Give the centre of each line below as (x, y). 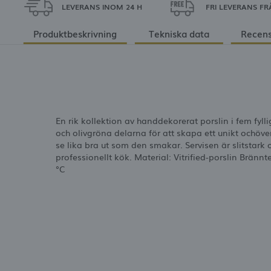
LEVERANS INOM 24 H (102, 7)
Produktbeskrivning (75, 33)
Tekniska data (179, 33)
